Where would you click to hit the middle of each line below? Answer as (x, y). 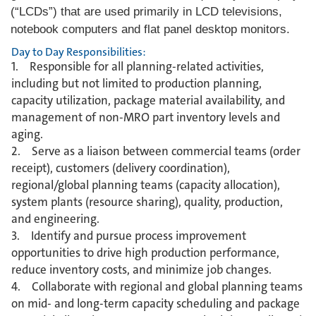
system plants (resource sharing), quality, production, (147, 202)
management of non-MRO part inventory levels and (146, 117)
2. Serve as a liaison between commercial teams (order (156, 151)
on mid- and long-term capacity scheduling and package (156, 303)
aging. (27, 134)
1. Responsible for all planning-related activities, (138, 66)
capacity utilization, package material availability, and (148, 100)
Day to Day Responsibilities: (79, 52)
